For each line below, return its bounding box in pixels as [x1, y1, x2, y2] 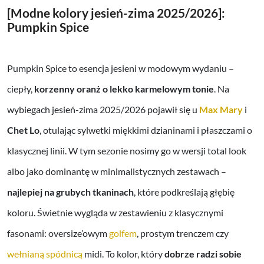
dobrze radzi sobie [164, 248, 242, 260]
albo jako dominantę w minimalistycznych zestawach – [7, 166, 226, 177]
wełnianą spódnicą [7, 248, 82, 260]
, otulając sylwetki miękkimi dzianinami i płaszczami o [39, 124, 252, 136]
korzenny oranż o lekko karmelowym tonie [34, 83, 214, 95]
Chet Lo [7, 124, 39, 136]
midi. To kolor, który [82, 248, 164, 260]
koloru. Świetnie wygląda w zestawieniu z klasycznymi [7, 207, 223, 219]
